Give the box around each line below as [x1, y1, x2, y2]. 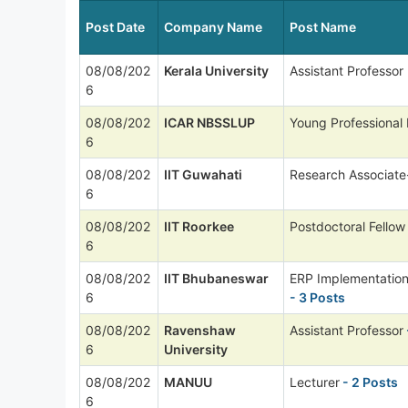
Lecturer [290, 373, 340, 390]
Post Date [86, 18, 145, 35]
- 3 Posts [290, 289, 345, 305]
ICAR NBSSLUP [164, 114, 255, 130]
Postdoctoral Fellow [290, 218, 405, 234]
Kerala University [164, 62, 269, 78]
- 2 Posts [340, 373, 398, 390]
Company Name [164, 18, 262, 35]
